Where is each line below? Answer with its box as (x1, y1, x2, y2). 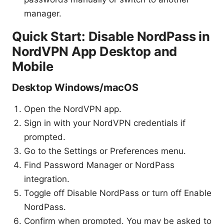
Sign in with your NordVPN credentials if (24, 118, 185, 128)
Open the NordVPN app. (24, 104, 121, 114)
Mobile (12, 58, 53, 74)
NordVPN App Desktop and (12, 43, 177, 59)
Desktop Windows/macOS (12, 81, 138, 94)
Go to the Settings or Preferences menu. (24, 146, 186, 156)
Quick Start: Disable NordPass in (12, 28, 210, 44)
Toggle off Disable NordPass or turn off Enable (24, 188, 211, 198)
